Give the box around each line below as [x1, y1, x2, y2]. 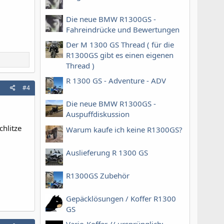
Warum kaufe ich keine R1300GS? [66, 124, 182, 134]
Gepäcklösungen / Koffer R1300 [66, 193, 176, 203]
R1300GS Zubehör [66, 170, 129, 180]
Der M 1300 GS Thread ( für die [66, 39, 174, 49]
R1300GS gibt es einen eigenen [66, 50, 173, 60]
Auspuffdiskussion [66, 109, 129, 119]
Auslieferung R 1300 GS [66, 147, 148, 157]
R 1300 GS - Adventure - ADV [66, 75, 166, 86]
